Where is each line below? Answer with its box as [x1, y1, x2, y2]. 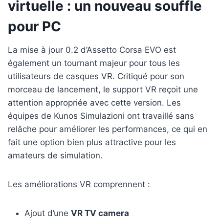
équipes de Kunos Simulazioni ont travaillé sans [8, 111, 194, 121]
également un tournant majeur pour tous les [8, 58, 180, 68]
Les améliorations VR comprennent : [8, 179, 150, 190]
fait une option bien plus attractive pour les [8, 137, 176, 148]
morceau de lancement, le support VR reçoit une [8, 85, 198, 95]
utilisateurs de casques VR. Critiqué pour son [8, 71, 184, 82]
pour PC [8, 18, 61, 35]
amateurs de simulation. [8, 151, 103, 161]
